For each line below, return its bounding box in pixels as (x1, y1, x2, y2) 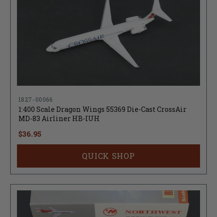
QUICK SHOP (82, 151, 135, 161)
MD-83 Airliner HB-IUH (18, 114, 100, 124)
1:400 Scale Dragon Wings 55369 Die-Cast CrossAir (18, 105, 186, 114)
